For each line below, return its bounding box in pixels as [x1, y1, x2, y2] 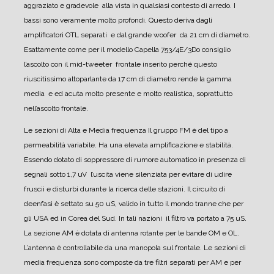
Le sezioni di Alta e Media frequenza [24, 125, 146, 135]
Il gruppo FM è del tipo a [146, 125, 228, 135]
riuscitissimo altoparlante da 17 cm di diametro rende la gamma [24, 74, 232, 83]
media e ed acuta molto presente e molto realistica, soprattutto [24, 89, 232, 98]
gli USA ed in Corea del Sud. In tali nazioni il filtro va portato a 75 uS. [24, 213, 246, 223]
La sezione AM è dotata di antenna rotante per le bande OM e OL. [24, 228, 239, 237]
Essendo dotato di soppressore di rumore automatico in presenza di [24, 155, 246, 164]
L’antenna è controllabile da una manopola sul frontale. [24, 243, 202, 252]
